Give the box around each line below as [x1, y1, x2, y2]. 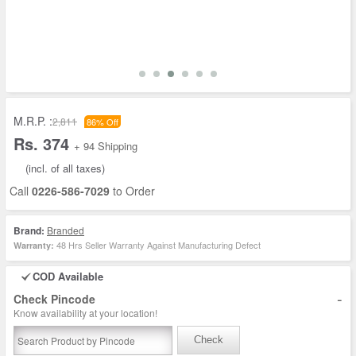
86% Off [87, 115, 118, 128]
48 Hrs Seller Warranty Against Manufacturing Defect [54, 238, 261, 251]
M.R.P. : [14, 113, 52, 129]
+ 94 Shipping [74, 138, 137, 153]
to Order [110, 183, 155, 199]
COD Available [33, 269, 103, 284]
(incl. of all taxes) [25, 161, 105, 176]
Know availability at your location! [14, 306, 157, 319]
